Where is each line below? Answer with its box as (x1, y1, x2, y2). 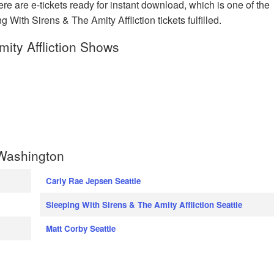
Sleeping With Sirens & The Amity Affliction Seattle (45, 198, 242, 210)
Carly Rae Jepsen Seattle (45, 174, 141, 187)
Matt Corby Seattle (45, 222, 116, 234)
